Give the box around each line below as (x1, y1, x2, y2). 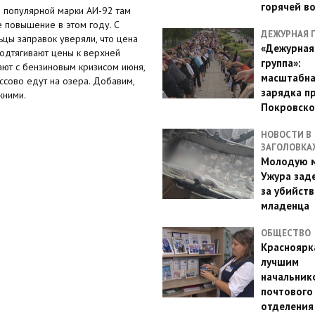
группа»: (260, 56, 301, 70)
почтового (260, 285, 313, 298)
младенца (260, 199, 309, 212)
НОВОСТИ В (260, 129, 311, 141)
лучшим (260, 255, 299, 269)
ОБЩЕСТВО (260, 227, 311, 239)
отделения (260, 300, 314, 313)
